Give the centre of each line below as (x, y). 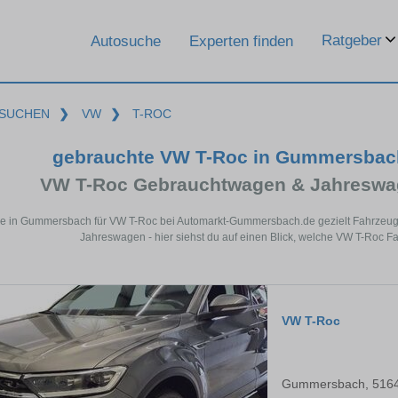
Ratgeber (352, 40)
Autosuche (126, 41)
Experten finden (241, 41)
